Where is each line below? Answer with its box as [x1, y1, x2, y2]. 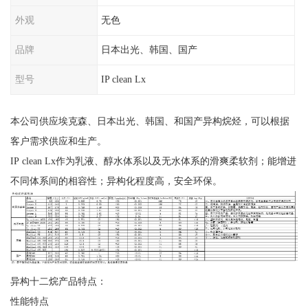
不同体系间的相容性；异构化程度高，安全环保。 [10, 175, 222, 186]
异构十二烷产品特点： [10, 276, 107, 287]
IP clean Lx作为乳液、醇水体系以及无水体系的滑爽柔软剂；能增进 [10, 155, 296, 166]
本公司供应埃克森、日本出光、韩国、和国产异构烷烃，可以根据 [10, 115, 289, 126]
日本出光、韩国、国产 [101, 44, 198, 56]
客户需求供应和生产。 [10, 135, 107, 146]
